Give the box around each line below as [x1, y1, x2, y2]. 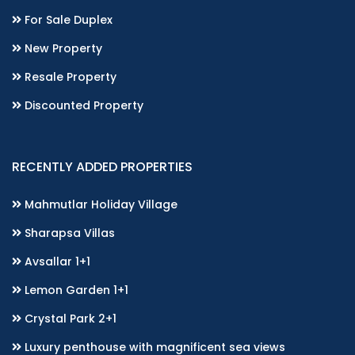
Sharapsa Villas [21, 225, 115, 242]
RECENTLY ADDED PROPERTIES [12, 158, 193, 177]
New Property [21, 40, 102, 57]
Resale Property [21, 69, 116, 86]
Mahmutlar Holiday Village [21, 197, 177, 213]
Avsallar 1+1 [21, 254, 90, 270]
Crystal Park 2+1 [21, 311, 116, 327]
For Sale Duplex [21, 12, 113, 29]
